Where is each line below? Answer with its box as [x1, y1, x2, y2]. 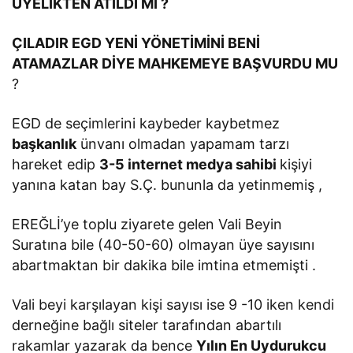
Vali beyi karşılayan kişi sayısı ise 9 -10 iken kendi [12, 295, 335, 313]
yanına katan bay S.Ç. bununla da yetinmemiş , [12, 176, 323, 193]
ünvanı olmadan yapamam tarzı [76, 135, 290, 152]
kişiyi [280, 155, 313, 173]
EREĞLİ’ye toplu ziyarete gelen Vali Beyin [12, 215, 283, 232]
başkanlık [12, 135, 76, 152]
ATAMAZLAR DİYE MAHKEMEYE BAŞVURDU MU [12, 54, 339, 72]
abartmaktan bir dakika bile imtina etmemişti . [12, 256, 317, 273]
